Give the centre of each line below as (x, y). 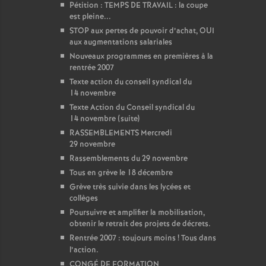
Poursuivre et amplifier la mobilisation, (137, 213)
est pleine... (90, 17)
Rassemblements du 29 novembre (129, 159)
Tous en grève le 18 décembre (121, 173)
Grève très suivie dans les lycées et (130, 187)
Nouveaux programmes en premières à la (141, 57)
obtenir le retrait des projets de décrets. (140, 224)
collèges (84, 199)
